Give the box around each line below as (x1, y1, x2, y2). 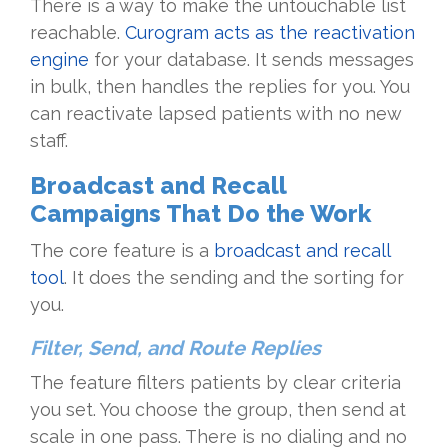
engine (30, 48, 89, 70)
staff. (30, 129, 68, 151)
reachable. (30, 21, 125, 43)
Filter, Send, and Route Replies (30, 335, 321, 360)
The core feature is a (30, 239, 214, 261)
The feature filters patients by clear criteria (30, 371, 401, 393)
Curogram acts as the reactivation (125, 21, 415, 43)
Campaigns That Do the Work (30, 198, 371, 228)
